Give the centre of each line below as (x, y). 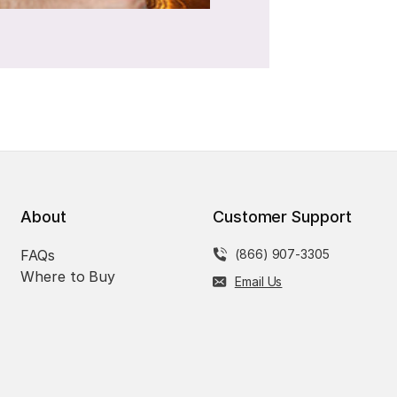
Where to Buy (68, 277)
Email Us (258, 282)
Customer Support (282, 217)
